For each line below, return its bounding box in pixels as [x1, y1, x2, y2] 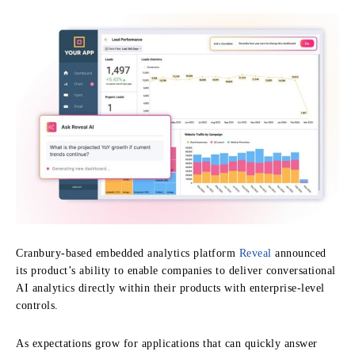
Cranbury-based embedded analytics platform [16, 246, 239, 259]
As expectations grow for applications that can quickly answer [16, 337, 318, 349]
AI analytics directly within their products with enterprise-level [16, 281, 325, 294]
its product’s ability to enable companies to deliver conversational [16, 264, 336, 277]
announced [271, 246, 326, 259]
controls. [16, 299, 59, 311]
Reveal [239, 246, 272, 259]
